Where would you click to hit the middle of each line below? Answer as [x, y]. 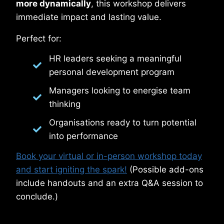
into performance [83, 136]
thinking [65, 104]
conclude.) [38, 196]
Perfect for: [39, 38]
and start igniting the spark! [71, 169]
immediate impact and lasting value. [89, 17]
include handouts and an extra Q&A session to [109, 183]
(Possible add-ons [165, 169]
